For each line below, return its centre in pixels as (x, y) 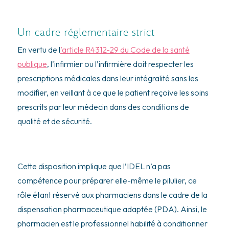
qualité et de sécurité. (55, 121)
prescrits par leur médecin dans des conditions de (103, 107)
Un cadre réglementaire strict (86, 32)
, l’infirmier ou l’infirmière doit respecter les (120, 64)
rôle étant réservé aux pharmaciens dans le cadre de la (112, 194)
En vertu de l (39, 49)
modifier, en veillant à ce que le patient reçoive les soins (113, 92)
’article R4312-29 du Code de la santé (125, 49)
